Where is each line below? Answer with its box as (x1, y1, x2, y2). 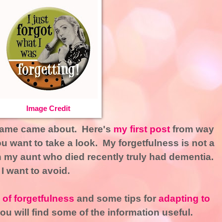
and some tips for (74, 193, 159, 204)
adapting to (158, 193, 210, 204)
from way (172, 124, 214, 135)
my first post (113, 124, 172, 135)
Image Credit (26, 104, 70, 112)
